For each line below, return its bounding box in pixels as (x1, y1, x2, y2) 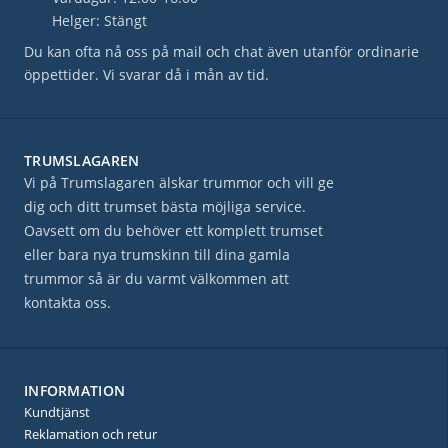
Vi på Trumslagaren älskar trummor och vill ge (24, 173, 334, 192)
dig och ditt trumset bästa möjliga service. (24, 197, 306, 216)
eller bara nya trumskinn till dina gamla (24, 245, 290, 264)
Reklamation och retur (24, 425, 157, 443)
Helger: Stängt (52, 10, 147, 30)
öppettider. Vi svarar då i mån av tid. (24, 65, 269, 84)
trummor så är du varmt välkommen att (24, 269, 289, 288)
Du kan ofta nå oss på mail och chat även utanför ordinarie (24, 42, 419, 61)
